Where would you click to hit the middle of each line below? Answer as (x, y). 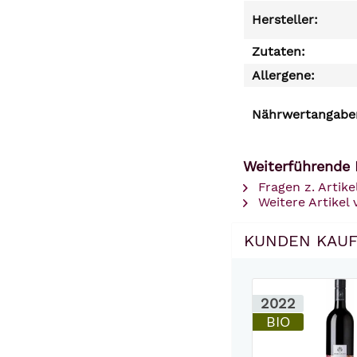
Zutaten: (279, 51)
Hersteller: (285, 20)
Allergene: (283, 75)
